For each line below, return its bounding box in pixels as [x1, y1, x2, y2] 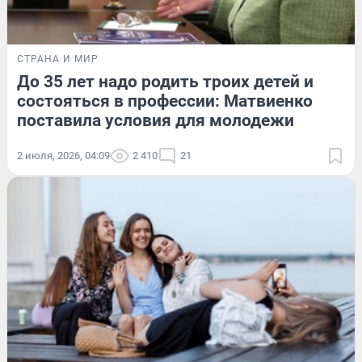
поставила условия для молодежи [17, 110, 294, 130]
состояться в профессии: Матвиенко [17, 90, 313, 111]
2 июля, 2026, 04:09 [17, 149, 110, 162]
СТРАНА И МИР [17, 53, 99, 65]
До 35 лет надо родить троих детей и [17, 71, 314, 91]
